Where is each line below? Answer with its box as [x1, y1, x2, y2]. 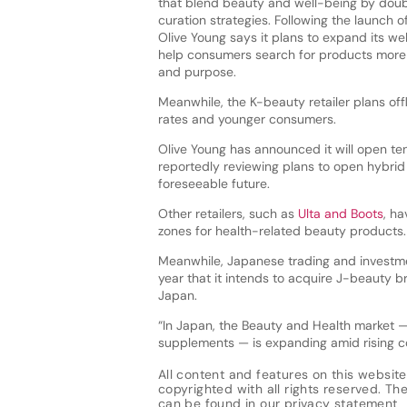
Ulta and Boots [297, 205, 383, 223]
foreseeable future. [157, 175, 270, 193]
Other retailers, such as [157, 205, 298, 223]
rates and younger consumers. [157, 111, 336, 128]
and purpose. [157, 64, 236, 81]
